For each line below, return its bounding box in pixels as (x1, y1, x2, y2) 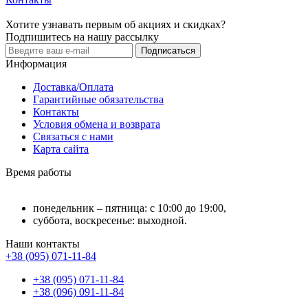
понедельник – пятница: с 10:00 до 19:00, (33, 201, 226, 214)
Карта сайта (33, 142, 89, 155)
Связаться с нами (33, 130, 113, 142)
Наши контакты (5, 237, 80, 250)
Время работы (5, 166, 71, 178)
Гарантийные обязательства (33, 93, 164, 105)
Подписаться (141, 45, 195, 56)
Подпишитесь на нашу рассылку (5, 30, 159, 43)
